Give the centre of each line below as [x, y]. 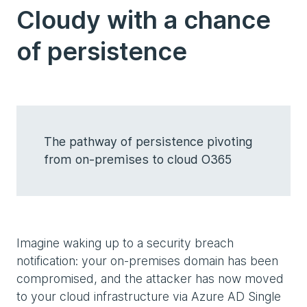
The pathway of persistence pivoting [148, 141]
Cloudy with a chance [144, 20]
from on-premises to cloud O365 [138, 159]
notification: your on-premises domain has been [147, 260]
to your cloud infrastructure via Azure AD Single [149, 296]
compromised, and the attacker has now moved [150, 278]
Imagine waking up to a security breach [125, 243]
